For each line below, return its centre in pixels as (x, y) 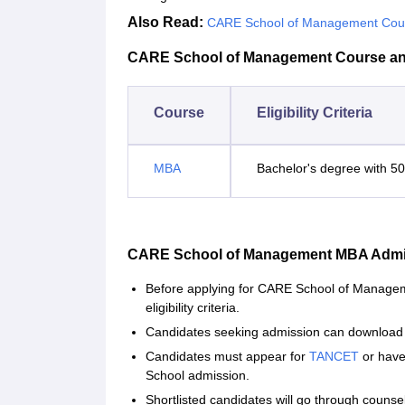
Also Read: (165, 23)
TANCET (334, 357)
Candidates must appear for (227, 357)
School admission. (198, 376)
